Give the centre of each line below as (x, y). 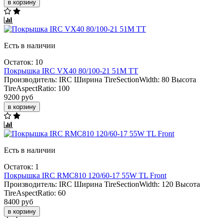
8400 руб (18, 201)
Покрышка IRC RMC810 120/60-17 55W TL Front (85, 175)
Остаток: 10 (23, 62)
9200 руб (18, 97)
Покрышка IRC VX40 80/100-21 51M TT (71, 71)
